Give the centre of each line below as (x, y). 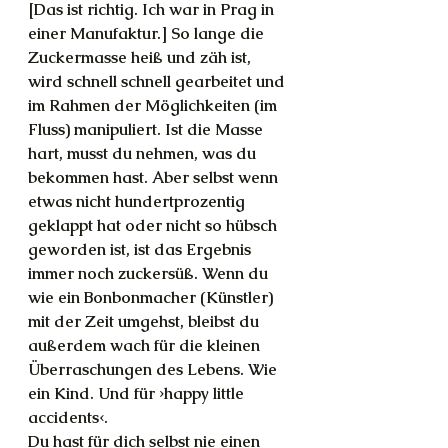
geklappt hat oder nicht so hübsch (154, 225)
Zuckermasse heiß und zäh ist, (141, 57)
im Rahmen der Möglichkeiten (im (154, 105)
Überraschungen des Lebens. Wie (154, 369)
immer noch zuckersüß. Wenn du (150, 273)
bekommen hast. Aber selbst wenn (155, 177)
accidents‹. (68, 417)
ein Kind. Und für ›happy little (138, 393)
